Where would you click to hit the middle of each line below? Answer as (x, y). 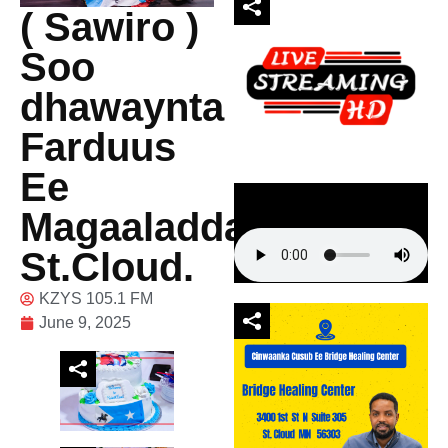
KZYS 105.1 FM (96, 298)
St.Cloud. (107, 266)
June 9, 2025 (85, 322)
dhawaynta (122, 106)
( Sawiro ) (109, 26)
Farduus (98, 146)
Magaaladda (133, 226)
